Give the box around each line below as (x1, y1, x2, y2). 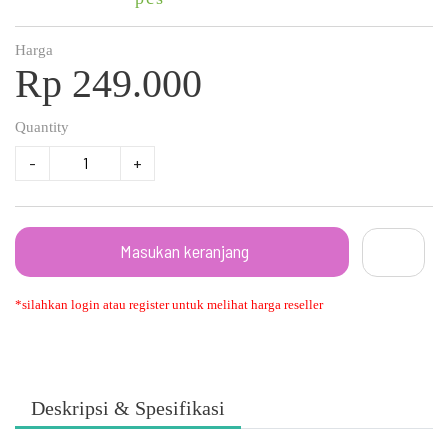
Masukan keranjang (120, 239, 250, 262)
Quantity (15, 118, 69, 135)
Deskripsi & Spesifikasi (31, 396, 225, 419)
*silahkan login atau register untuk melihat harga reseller (15, 296, 323, 312)
